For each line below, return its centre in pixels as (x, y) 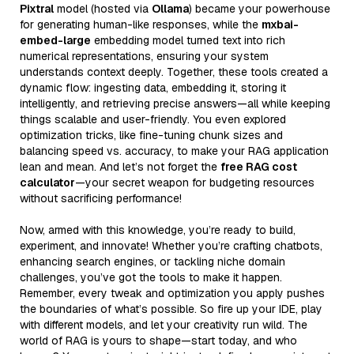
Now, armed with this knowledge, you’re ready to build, (158, 230)
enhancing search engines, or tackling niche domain (153, 261)
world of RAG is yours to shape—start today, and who (158, 340)
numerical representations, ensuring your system (144, 56)
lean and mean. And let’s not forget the (120, 166)
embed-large (55, 40)
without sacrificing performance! (101, 198)
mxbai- (280, 24)
